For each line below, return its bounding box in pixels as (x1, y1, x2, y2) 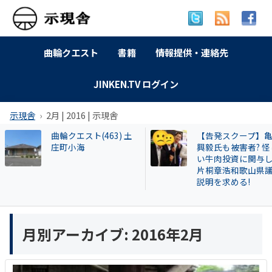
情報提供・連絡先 (155, 45, 228, 59)
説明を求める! (197, 175, 250, 188)
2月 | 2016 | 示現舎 (46, 108, 118, 121)
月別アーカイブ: (22, 223, 132, 245)
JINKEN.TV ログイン (93, 77, 178, 91)
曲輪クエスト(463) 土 (51, 129, 132, 141)
